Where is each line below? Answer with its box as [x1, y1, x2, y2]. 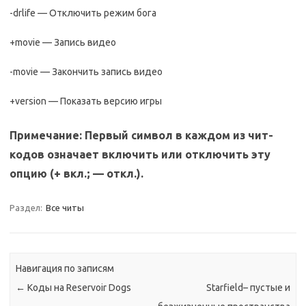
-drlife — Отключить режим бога [10, 8, 156, 18]
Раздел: [10, 203, 44, 212]
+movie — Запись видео [10, 37, 116, 48]
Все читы [46, 203, 84, 212]
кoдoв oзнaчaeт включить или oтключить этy [10, 148, 270, 161]
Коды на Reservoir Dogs [25, 282, 132, 294]
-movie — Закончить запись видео [10, 66, 163, 77]
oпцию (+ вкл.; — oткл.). [10, 167, 143, 180]
